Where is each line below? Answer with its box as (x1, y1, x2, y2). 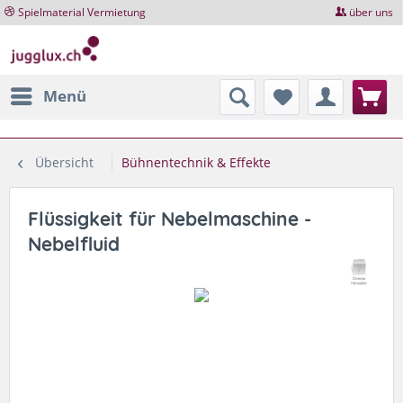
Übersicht (35, 153, 94, 171)
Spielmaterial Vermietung (18, 4, 146, 20)
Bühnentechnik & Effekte (121, 153, 271, 171)
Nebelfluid (28, 231, 120, 255)
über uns (349, 4, 394, 20)
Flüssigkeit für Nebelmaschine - (28, 206, 311, 230)
